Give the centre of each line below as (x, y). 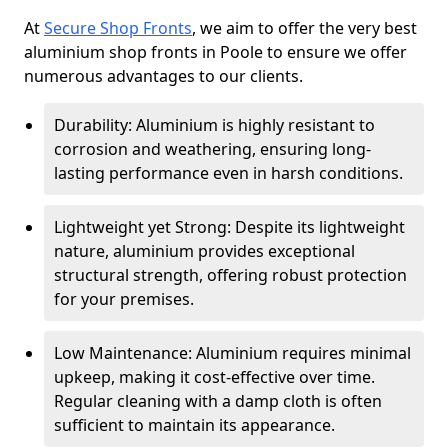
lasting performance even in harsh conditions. (228, 173)
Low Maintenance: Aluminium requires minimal (232, 353)
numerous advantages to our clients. (163, 76)
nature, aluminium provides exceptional (204, 251)
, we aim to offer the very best (304, 28)
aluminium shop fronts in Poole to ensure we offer (215, 52)
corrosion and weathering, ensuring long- (212, 149)
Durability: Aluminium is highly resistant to (214, 125)
